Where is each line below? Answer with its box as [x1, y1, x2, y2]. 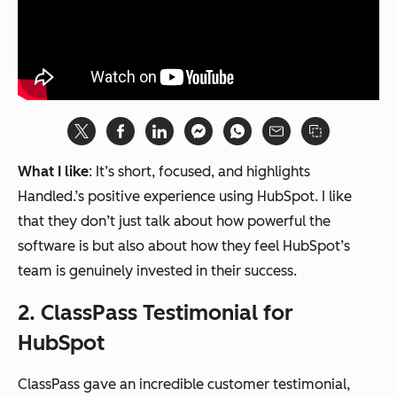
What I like [18, 163, 89, 181]
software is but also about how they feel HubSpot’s [18, 237, 350, 255]
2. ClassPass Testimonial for [18, 300, 293, 326]
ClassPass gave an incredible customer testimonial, [18, 376, 350, 393]
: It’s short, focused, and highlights [89, 163, 310, 181]
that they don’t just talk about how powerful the [18, 213, 331, 230]
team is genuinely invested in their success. [18, 262, 297, 280]
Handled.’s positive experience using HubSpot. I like [18, 188, 352, 206]
